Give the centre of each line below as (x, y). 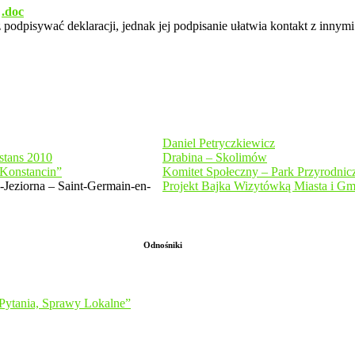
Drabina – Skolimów (215, 157)
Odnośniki (162, 244)
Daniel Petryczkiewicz (219, 143)
